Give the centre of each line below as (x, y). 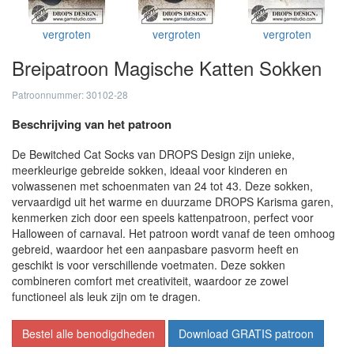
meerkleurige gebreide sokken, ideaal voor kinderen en (150, 170)
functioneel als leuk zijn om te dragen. (106, 297)
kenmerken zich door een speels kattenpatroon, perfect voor (163, 218)
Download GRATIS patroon (246, 334)
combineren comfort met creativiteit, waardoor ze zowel (150, 281)
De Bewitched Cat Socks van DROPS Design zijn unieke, (153, 154)
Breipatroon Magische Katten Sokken (167, 68)
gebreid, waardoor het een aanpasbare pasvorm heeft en (155, 249)
